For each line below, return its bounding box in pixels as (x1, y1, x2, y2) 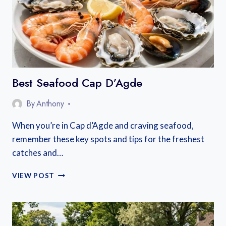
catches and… (12, 147, 63, 158)
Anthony (36, 98, 65, 109)
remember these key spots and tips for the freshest (12, 134, 204, 144)
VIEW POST (12, 172, 55, 180)
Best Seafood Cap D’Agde (12, 75, 142, 91)
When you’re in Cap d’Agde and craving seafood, (12, 120, 194, 131)
